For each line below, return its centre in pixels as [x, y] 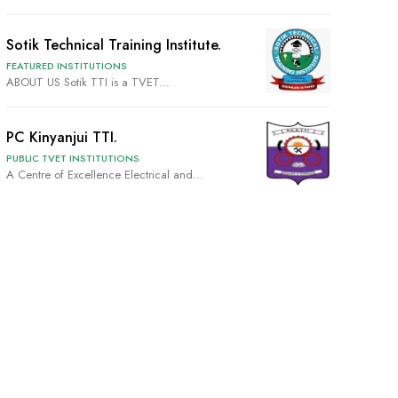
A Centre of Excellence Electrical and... [104, 174]
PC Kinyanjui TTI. [61, 137]
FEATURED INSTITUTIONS [66, 65]
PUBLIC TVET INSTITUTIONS [72, 158]
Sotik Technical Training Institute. [113, 44]
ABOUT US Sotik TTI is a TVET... [116, 82]
